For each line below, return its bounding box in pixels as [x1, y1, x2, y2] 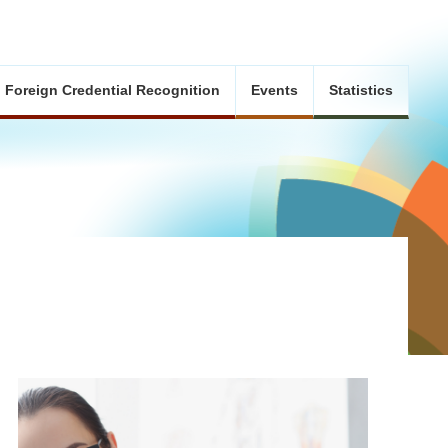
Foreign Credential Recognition [5, 82, 220, 98]
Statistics [329, 82, 393, 98]
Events [251, 82, 298, 98]
